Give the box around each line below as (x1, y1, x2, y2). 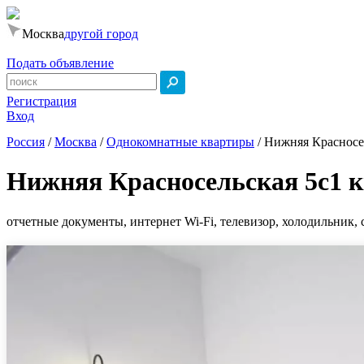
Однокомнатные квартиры (106, 135, 254, 149)
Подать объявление (6, 56, 114, 70)
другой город (64, 27, 138, 41)
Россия (6, 135, 45, 149)
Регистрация (6, 94, 76, 108)
